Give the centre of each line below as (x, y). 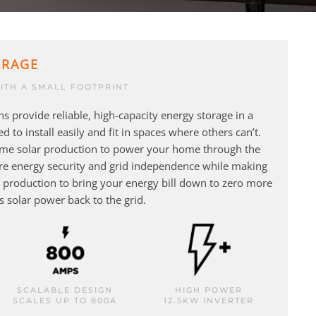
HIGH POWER (209, 290)
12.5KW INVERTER (209, 301)
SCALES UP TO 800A (65, 301)
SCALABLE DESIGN (65, 290)
